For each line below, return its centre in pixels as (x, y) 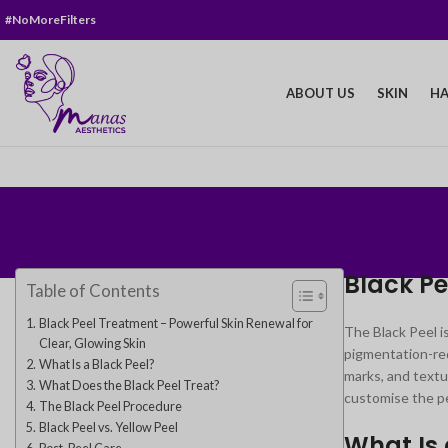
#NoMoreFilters (50, 19)
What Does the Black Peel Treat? (128, 385)
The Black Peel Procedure (110, 406)
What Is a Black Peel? (96, 364)
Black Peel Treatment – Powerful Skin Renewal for (175, 323)
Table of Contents (93, 291)
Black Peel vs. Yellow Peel (108, 427)
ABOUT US (320, 93)
